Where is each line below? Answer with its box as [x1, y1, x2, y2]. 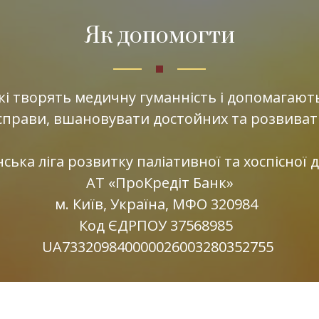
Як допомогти [84, 21, 235, 51]
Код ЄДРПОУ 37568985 [79, 215, 240, 235]
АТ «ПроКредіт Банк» [85, 172, 234, 192]
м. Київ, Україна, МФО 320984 [54, 194, 265, 214]
